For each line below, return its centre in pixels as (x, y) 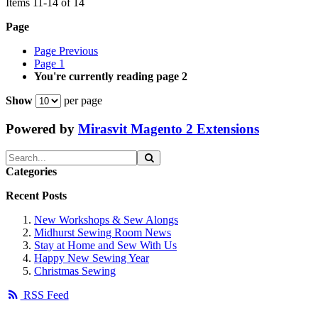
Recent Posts (36, 195)
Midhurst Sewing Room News (103, 232)
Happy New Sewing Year (92, 258)
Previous (78, 51)
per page (83, 101)
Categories (31, 171)
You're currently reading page (106, 77)
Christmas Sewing (75, 270)
